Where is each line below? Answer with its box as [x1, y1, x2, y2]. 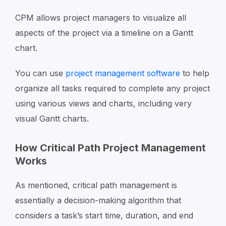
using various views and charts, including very [15, 98, 192, 108]
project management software [66, 68, 180, 78]
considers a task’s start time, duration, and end [15, 210, 193, 220]
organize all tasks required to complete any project [15, 83, 210, 93]
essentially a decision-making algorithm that [15, 195, 181, 205]
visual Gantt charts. [15, 114, 89, 124]
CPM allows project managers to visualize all [15, 13, 186, 23]
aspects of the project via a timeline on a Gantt [15, 28, 193, 38]
